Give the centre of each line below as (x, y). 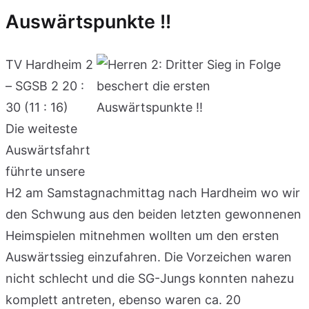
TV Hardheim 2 (49, 64)
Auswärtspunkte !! (88, 22)
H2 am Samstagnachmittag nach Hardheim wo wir (153, 192)
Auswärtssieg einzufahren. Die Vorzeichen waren (149, 257)
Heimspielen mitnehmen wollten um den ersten (142, 235)
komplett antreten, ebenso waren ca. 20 (123, 299)
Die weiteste (41, 128)
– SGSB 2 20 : (45, 86)
